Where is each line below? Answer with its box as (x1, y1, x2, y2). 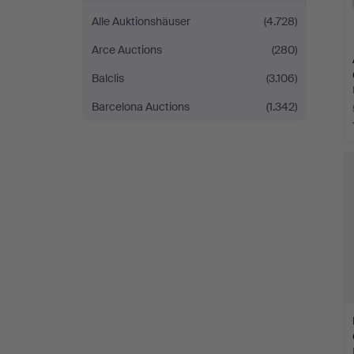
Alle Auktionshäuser (92, 14, 190, 28)
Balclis (92, 71, 124, 85)
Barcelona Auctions (92, 100, 190, 114)
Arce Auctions (92, 43, 162, 57)
